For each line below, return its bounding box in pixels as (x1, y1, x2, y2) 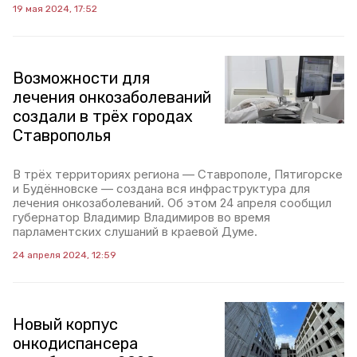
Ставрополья (13, 126, 111, 146)
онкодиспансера (13, 334, 138, 354)
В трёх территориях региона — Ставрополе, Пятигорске (13, 167, 343, 182)
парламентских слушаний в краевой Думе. (13, 224, 257, 240)
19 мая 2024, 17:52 (13, 3, 97, 15)
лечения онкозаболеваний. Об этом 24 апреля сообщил (13, 195, 331, 211)
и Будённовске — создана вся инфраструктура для (13, 181, 310, 197)
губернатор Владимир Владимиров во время (13, 210, 270, 226)
